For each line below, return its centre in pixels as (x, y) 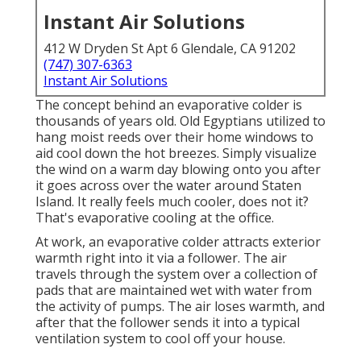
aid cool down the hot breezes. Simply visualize (176, 154)
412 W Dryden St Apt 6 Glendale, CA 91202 (170, 49)
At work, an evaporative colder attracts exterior (178, 242)
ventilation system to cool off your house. (160, 339)
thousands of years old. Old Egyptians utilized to (180, 121)
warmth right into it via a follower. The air (161, 258)
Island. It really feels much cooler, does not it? (172, 202)
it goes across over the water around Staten (168, 186)
